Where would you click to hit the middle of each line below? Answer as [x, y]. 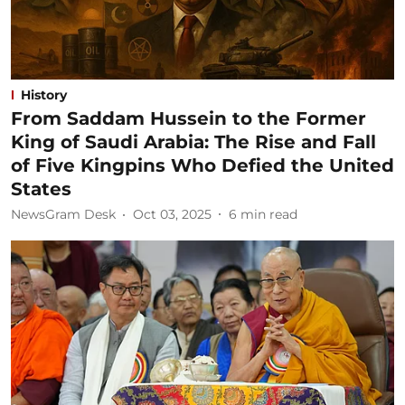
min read [269, 214]
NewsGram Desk [63, 214]
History [44, 94]
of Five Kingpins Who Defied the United [202, 165]
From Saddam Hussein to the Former [188, 118]
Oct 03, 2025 [172, 214]
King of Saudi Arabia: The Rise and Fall [193, 141]
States [41, 188]
